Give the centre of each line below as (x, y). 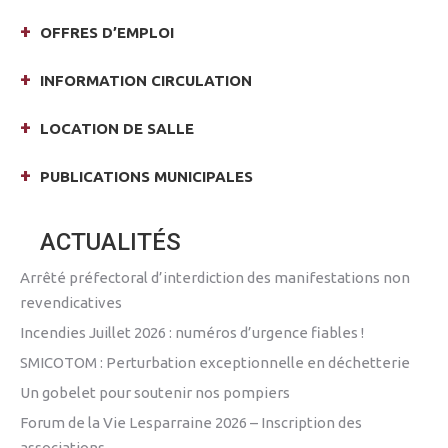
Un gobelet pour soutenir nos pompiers (155, 392)
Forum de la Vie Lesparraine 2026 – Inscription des (191, 422)
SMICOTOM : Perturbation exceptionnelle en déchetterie (215, 362)
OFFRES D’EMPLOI (107, 32)
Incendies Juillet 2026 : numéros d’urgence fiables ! (192, 332)
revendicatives (71, 302)
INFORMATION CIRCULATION (146, 80)
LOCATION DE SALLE (117, 128)
